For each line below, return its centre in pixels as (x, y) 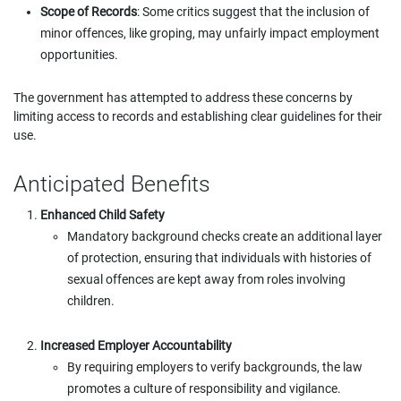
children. (91, 301)
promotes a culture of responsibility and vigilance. (204, 388)
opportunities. (79, 55)
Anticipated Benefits (112, 184)
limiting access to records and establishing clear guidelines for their (198, 116)
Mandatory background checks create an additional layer (225, 236)
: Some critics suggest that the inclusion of (253, 12)
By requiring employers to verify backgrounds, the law (215, 367)
